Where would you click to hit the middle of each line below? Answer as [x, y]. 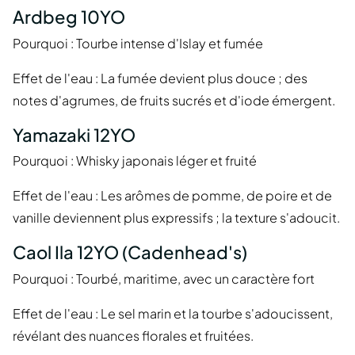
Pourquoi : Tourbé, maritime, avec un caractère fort [164, 278]
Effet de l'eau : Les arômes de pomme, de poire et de [172, 196]
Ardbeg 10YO [69, 17]
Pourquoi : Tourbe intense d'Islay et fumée [138, 43]
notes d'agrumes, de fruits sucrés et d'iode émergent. [174, 100]
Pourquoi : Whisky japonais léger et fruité [135, 161]
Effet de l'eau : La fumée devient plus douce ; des [160, 78]
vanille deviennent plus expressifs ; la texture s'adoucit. [176, 218]
